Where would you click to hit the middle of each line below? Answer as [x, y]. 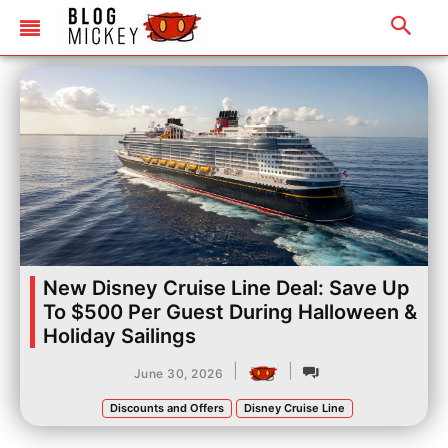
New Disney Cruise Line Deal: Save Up [226, 288]
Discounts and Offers [166, 408]
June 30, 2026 [178, 373]
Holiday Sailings [119, 336]
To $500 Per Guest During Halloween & [230, 312]
